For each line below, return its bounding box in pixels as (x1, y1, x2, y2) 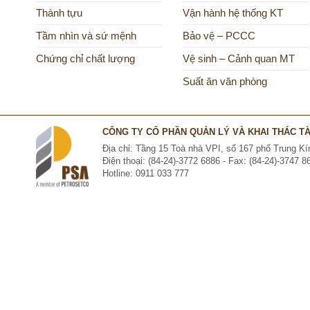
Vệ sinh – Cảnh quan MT (182, 53, 295, 65)
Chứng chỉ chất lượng (36, 53, 135, 65)
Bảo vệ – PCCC (182, 30, 255, 42)
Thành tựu (36, 8, 82, 19)
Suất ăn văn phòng (182, 76, 267, 88)
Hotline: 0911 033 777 (102, 168, 189, 179)
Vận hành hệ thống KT (182, 8, 283, 19)
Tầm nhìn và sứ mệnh (36, 30, 136, 42)
